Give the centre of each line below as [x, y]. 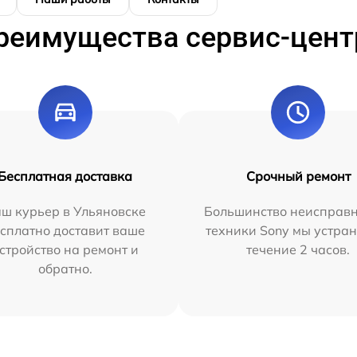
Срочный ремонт [298, 176]
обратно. [65, 268]
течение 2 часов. [298, 249]
